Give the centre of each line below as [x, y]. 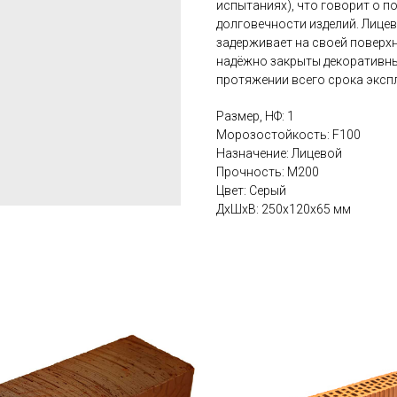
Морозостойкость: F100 [288, 135]
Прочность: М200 [268, 172]
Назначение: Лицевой [279, 154]
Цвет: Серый [251, 191]
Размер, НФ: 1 [255, 117]
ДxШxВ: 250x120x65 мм [284, 210]
